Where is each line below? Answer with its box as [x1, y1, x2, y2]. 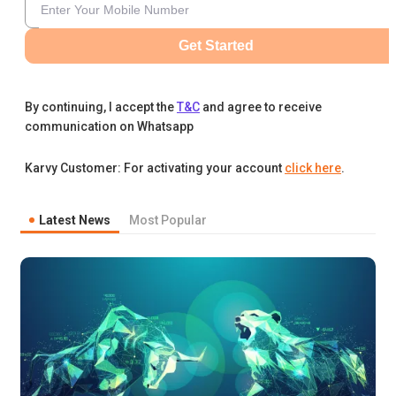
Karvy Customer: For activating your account [25, 161, 282, 176]
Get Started [178, 38, 254, 54]
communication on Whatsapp [25, 119, 194, 134]
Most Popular [129, 212, 207, 227]
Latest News [39, 212, 110, 227]
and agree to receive [202, 100, 322, 115]
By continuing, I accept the [25, 100, 174, 115]
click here [285, 161, 341, 176]
